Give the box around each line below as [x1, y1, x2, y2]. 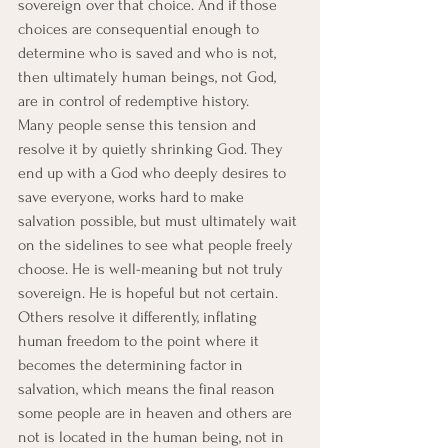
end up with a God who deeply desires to [18, 164, 290, 182]
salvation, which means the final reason [18, 380, 279, 398]
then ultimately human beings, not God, [18, 68, 280, 86]
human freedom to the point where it [18, 332, 263, 350]
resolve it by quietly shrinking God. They [18, 140, 287, 158]
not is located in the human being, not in [18, 428, 288, 446]
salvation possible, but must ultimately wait [18, 212, 301, 230]
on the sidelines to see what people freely [18, 236, 297, 254]
